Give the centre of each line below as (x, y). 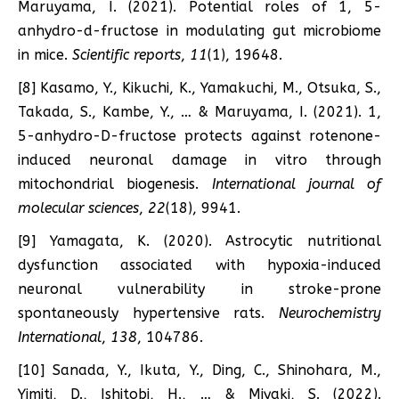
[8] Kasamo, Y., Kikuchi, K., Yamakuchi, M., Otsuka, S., (199, 87)
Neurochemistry (330, 313)
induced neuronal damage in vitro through (199, 159)
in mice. (45, 54)
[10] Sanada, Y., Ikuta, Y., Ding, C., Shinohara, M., (199, 370)
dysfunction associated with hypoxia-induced (199, 265)
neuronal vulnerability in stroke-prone (199, 289)
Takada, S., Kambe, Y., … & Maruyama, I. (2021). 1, (199, 111)
